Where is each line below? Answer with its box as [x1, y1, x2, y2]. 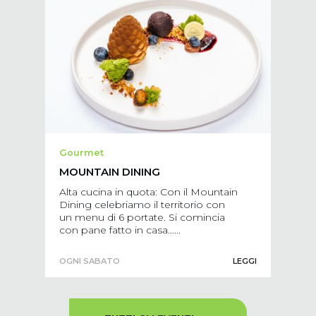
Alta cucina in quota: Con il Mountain [59, 186, 238, 199]
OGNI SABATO [59, 256, 120, 267]
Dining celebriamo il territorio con [59, 198, 225, 212]
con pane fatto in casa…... [59, 224, 181, 237]
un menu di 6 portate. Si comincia [59, 211, 225, 224]
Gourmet [59, 147, 104, 159]
